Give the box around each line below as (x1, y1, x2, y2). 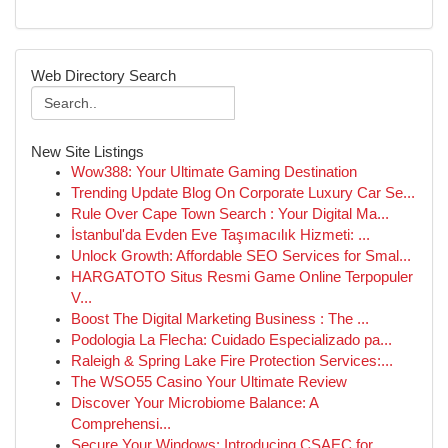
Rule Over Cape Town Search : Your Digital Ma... (71, 206, 389, 222)
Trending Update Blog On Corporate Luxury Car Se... (71, 185, 415, 201)
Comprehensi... (71, 416, 171, 432)
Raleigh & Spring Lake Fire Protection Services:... (71, 353, 393, 369)
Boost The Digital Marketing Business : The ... (71, 311, 369, 327)
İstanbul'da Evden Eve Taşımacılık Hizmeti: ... (71, 227, 370, 243)
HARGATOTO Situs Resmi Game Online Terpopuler (71, 269, 413, 285)
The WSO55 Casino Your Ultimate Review (71, 374, 347, 390)
